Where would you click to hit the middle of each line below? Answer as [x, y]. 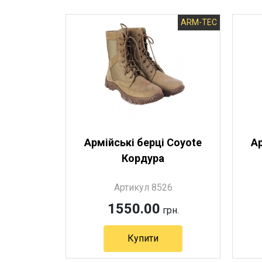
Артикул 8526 [143, 187]
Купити [143, 238]
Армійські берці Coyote [143, 142]
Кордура [143, 158]
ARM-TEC [199, 22]
